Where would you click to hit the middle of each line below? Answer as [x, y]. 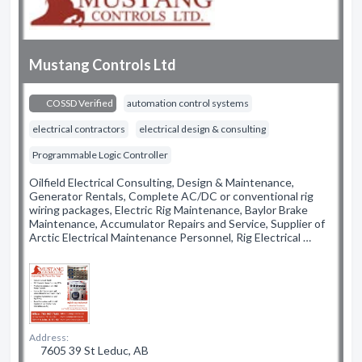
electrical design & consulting [202, 129]
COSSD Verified [79, 103]
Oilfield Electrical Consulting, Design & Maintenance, [162, 182]
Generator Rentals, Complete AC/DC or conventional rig [171, 196]
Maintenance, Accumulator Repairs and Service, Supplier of [177, 223]
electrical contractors [79, 129]
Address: [49, 337]
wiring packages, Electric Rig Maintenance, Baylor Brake [168, 210]
